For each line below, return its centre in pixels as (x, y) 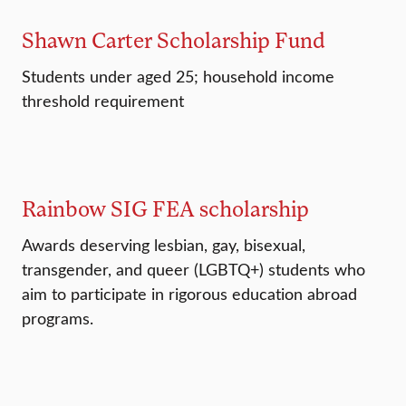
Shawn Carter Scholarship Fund (174, 40)
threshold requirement (103, 101)
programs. (58, 319)
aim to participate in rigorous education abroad (189, 294)
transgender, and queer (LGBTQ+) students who (193, 270)
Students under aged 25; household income (178, 77)
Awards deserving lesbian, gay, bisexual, (164, 245)
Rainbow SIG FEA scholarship (165, 208)
